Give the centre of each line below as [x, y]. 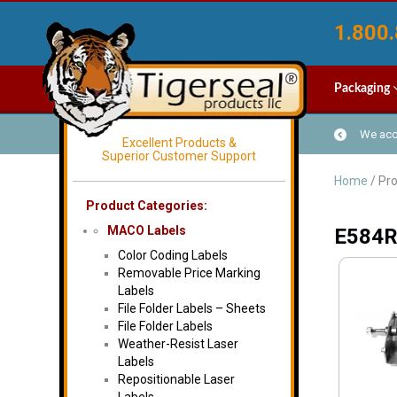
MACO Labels [147, 230]
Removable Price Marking [189, 273]
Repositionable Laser [176, 379]
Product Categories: [147, 206]
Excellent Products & [179, 143]
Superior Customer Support [179, 156]
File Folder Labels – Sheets [192, 308]
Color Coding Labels [173, 255]
